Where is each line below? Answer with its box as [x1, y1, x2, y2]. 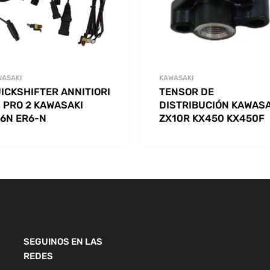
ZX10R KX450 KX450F [159, 112, 265, 124]
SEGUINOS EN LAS [24, 236, 102, 248]
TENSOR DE [159, 86, 214, 98]
